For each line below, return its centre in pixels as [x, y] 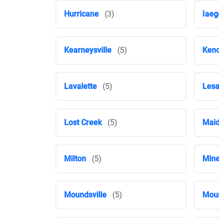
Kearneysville [88, 50]
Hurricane [81, 14]
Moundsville [85, 195]
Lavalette [80, 86]
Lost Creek [83, 122]
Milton [75, 159]
